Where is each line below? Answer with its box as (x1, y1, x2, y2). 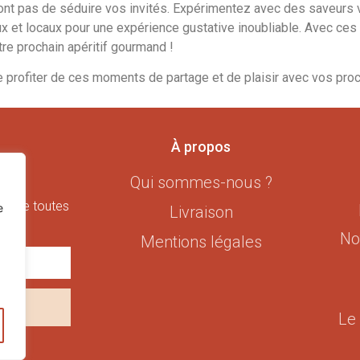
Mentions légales (140, 231, 262, 252)
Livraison (169, 202, 233, 222)
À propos (171, 137, 231, 155)
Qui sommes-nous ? (129, 172, 272, 192)
